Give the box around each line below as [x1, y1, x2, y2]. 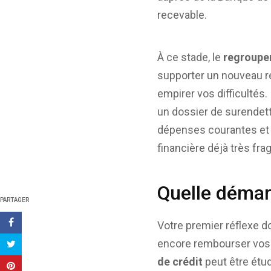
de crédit [157, 255, 203, 268]
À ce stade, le [157, 51, 224, 64]
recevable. [157, 8, 207, 21]
